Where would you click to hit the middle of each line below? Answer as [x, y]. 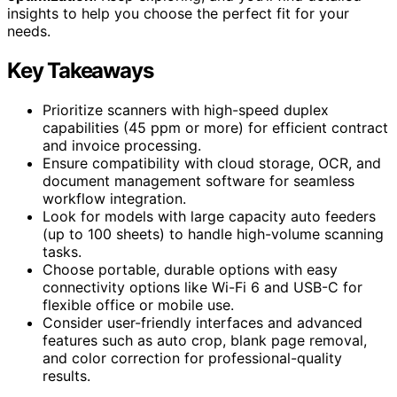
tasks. [62, 251]
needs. [29, 31]
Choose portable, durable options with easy [190, 269]
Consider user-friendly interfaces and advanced [202, 322]
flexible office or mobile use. [138, 304]
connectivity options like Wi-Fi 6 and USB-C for [202, 287]
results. [66, 375]
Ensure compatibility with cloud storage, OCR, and [212, 163]
